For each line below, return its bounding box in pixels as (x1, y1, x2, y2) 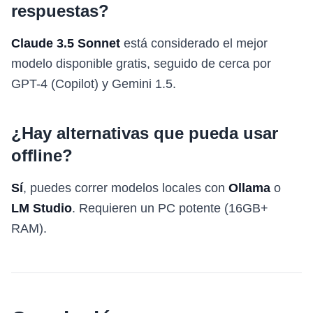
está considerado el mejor (120, 36, 268, 50)
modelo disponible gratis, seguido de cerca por (11, 57, 271, 71)
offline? (11, 146, 73, 165)
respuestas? (11, 1, 109, 20)
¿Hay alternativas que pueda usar (11, 124, 278, 143)
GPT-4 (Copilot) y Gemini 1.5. (11, 77, 176, 91)
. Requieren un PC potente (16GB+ (72, 201, 268, 215)
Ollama (228, 181, 270, 195)
